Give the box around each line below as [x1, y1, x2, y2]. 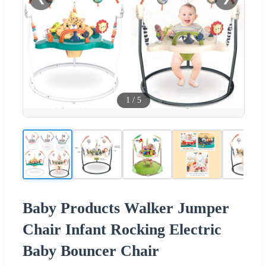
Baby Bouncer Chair [23, 242, 159, 259]
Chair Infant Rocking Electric [23, 220, 221, 238]
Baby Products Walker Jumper [23, 199, 229, 217]
